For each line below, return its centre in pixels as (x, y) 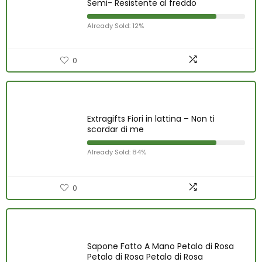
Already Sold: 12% (116, 26)
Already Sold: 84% (117, 152)
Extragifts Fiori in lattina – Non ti (151, 119)
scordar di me (116, 129)
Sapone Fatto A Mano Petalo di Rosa (161, 246)
